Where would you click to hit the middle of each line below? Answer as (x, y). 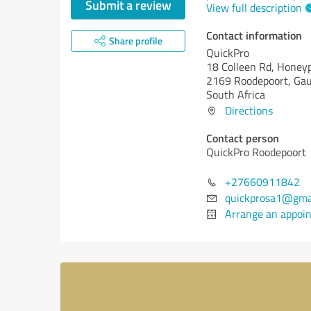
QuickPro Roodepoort (256, 152)
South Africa (236, 94)
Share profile (135, 41)
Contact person (243, 138)
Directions (249, 110)
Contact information (254, 35)
